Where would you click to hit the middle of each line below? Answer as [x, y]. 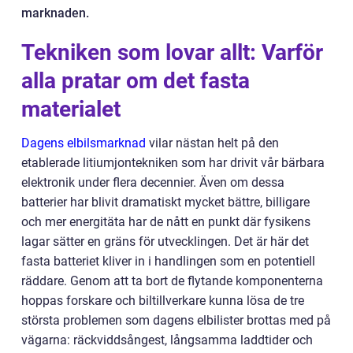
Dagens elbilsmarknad [84, 143]
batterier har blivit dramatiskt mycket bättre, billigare [165, 202]
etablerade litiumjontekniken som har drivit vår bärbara [173, 163]
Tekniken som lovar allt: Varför [172, 52]
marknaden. [55, 13]
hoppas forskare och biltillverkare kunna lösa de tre [163, 301]
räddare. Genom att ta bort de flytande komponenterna [172, 281]
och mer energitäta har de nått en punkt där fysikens [166, 222]
